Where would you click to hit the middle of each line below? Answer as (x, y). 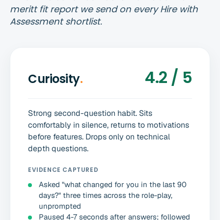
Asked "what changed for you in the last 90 (113, 185)
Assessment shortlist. (56, 22)
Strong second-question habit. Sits (90, 113)
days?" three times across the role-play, (106, 195)
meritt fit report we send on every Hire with (104, 9)
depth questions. (58, 149)
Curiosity (54, 79)
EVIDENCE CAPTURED (63, 170)
